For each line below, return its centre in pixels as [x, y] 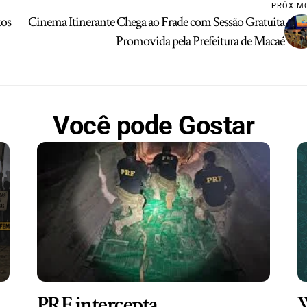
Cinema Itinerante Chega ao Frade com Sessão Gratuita [157, 22]
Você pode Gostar [153, 126]
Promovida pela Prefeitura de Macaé [200, 41]
